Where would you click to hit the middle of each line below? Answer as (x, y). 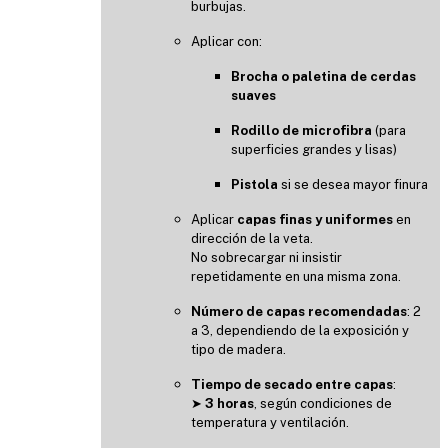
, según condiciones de (323, 403)
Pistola (256, 184)
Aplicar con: (226, 41)
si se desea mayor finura (354, 184)
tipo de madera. (238, 349)
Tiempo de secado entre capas (292, 384)
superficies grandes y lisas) (314, 149)
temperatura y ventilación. (270, 422)
